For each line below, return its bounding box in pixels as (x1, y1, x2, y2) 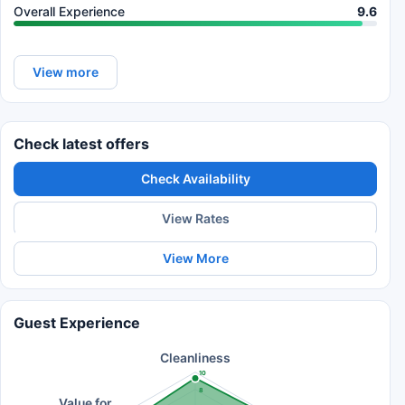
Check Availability (140, 171, 250, 186)
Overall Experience (14, 4, 125, 19)
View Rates (161, 210, 230, 226)
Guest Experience (14, 314, 140, 332)
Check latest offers (14, 135, 149, 153)
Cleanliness (160, 351, 231, 366)
